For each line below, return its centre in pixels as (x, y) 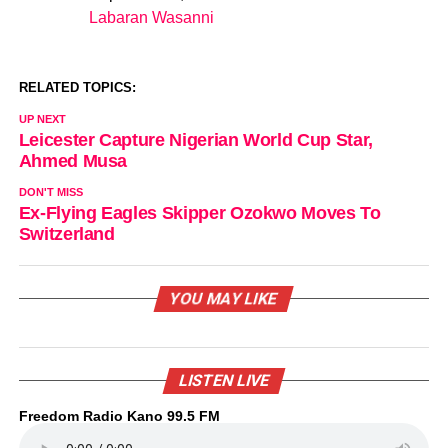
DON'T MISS (50, 191)
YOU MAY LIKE (224, 298)
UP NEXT (42, 118)
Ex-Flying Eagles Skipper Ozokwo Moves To (199, 212)
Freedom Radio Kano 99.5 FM (119, 415)
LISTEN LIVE (224, 380)
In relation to (115, 22)
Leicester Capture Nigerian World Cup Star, (195, 139)
